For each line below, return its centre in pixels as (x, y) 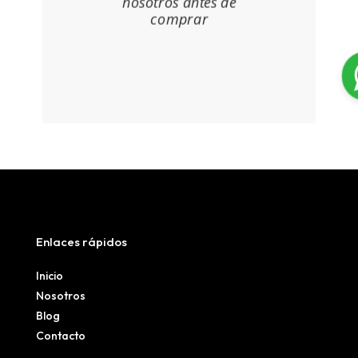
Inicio (49, 275)
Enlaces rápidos (81, 241)
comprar (179, 19)
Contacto (60, 335)
